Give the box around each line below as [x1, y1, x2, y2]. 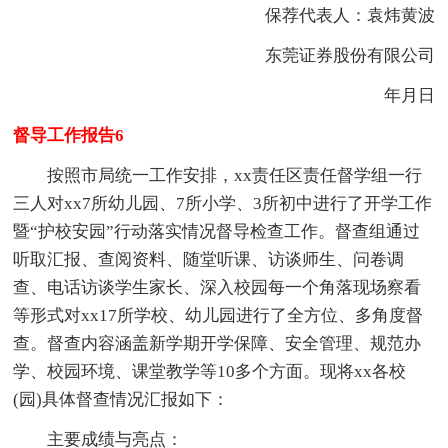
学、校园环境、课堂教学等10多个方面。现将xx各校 [13, 361, 407, 381]
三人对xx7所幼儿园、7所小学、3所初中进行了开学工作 [13, 193, 433, 213]
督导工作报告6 [13, 125, 125, 145]
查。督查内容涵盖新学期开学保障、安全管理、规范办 [13, 333, 422, 353]
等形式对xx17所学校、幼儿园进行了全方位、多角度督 [13, 305, 424, 325]
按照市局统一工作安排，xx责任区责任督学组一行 [13, 165, 423, 185]
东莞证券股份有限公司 [230, 45, 435, 65]
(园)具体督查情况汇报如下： [13, 389, 230, 409]
